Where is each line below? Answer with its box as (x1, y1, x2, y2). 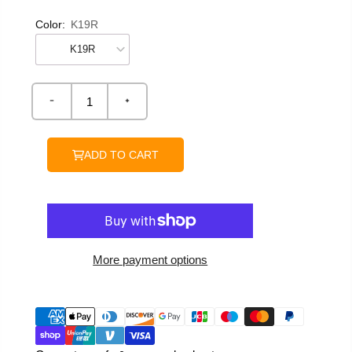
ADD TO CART (84, 148, 159, 161)
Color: (35, 18, 65, 31)
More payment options (93, 253, 208, 266)
